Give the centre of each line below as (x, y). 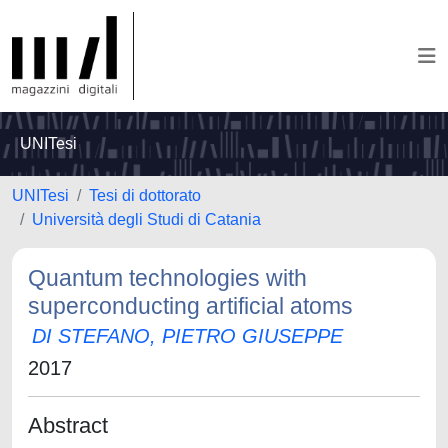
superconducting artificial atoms (190, 306)
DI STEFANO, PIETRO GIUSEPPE (187, 336)
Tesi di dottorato (145, 195)
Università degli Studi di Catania (146, 219)
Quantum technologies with (167, 278)
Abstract (68, 425)
